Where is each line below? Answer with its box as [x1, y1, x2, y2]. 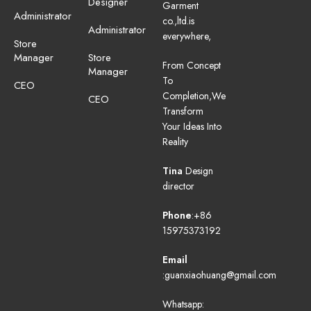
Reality [162, 135, 188, 149]
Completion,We [162, 89, 226, 103]
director [162, 179, 194, 194]
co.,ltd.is [162, 14, 194, 28]
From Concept [162, 58, 221, 73]
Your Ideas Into [162, 119, 221, 134]
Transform [162, 104, 203, 119]
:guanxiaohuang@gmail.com [162, 268, 276, 283]
